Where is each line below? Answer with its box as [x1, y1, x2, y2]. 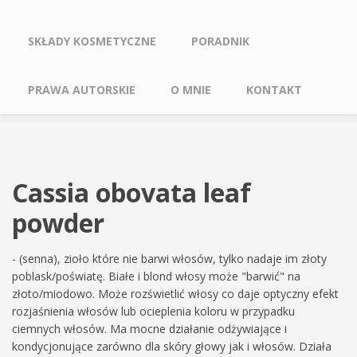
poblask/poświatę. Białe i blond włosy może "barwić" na [12, 269, 300, 284]
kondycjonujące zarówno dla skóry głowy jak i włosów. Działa [12, 339, 331, 354]
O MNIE [171, 82, 211, 97]
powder [12, 206, 104, 240]
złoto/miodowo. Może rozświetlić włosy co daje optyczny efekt [12, 286, 339, 301]
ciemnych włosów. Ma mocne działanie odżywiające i [12, 321, 287, 336]
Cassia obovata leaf [12, 175, 251, 210]
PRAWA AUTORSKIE [28, 82, 135, 97]
